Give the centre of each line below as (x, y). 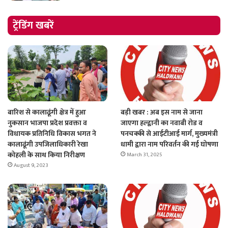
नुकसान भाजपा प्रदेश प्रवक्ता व (47, 123)
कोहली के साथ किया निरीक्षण (46, 155)
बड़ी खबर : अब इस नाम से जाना (161, 112)
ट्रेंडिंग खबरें (33, 25)
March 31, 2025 (144, 154)
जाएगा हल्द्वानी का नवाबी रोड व (161, 123)
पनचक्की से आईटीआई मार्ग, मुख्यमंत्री (169, 133)
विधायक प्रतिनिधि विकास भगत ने (52, 133)
